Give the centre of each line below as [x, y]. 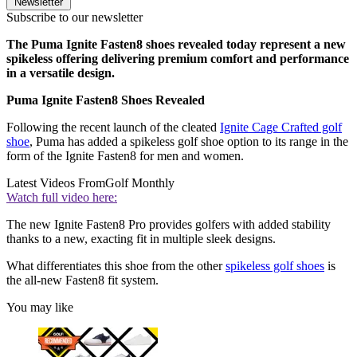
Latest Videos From [56, 183]
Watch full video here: [62, 198]
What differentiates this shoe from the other [116, 266]
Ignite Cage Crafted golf [281, 127]
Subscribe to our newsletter [75, 18]
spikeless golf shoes [275, 266]
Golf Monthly [140, 183]
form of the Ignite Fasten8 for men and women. [125, 156]
